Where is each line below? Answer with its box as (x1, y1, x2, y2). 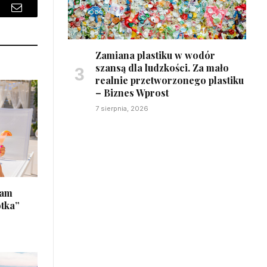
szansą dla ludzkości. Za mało (95, 61, 229, 74)
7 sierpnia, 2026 (95, 104, 148, 113)
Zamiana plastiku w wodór (95, 48, 215, 61)
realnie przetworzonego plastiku (95, 73, 244, 86)
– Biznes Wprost (95, 86, 169, 99)
